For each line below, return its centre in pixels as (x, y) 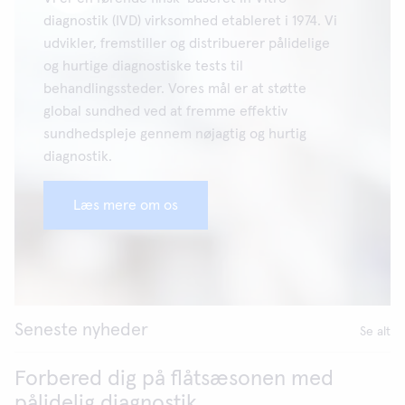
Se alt (375, 332)
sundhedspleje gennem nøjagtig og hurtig (175, 134)
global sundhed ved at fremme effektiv (165, 111)
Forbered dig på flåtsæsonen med (174, 379)
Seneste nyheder (81, 330)
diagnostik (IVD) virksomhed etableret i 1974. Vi (190, 21)
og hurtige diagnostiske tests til (143, 66)
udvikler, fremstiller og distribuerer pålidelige (187, 43)
